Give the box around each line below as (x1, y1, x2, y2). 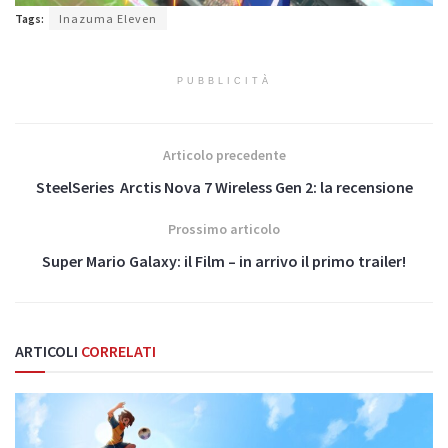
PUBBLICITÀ (176, 75, 272, 86)
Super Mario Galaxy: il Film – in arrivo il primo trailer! (42, 250, 406, 271)
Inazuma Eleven (59, 10, 157, 26)
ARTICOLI (15, 340, 78, 361)
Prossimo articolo (168, 219, 280, 238)
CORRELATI (78, 340, 156, 361)
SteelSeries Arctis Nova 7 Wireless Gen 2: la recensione (35, 176, 413, 197)
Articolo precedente (162, 145, 286, 164)
